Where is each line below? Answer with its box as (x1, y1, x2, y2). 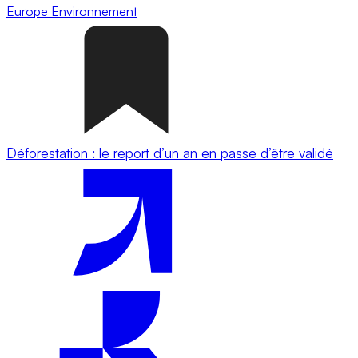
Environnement (51, 2, 137, 19)
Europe (6, 2, 51, 19)
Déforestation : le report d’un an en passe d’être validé (6, 144, 333, 161)
